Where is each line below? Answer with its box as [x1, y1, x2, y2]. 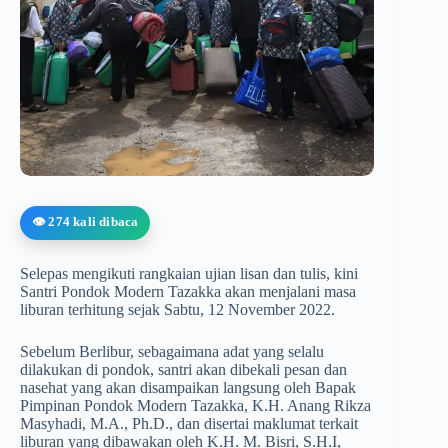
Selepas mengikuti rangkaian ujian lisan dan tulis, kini [20, 265, 358, 283]
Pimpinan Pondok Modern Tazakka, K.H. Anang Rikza [20, 397, 371, 415]
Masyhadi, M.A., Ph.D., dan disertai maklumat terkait [20, 415, 358, 433]
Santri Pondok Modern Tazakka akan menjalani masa [20, 283, 356, 301]
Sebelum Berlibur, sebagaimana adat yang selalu [20, 343, 324, 361]
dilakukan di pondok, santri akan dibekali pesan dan [20, 361, 347, 379]
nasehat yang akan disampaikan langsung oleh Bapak [20, 379, 356, 397]
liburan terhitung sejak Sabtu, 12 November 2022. [20, 301, 335, 319]
